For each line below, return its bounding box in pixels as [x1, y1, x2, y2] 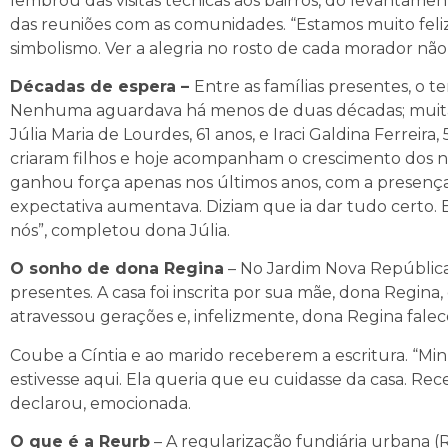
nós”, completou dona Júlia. [10, 220, 230, 240]
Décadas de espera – [10, 76, 194, 96]
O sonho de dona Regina [10, 259, 224, 279]
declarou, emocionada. [10, 393, 191, 413]
